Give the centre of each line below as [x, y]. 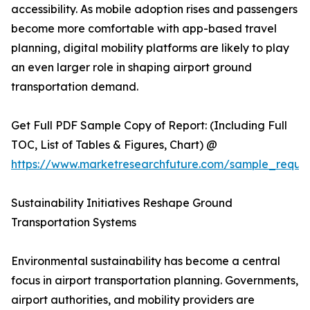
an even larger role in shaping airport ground [131, 67]
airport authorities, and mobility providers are [133, 300]
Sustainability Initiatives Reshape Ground [122, 203]
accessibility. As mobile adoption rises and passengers [154, 9]
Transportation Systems [74, 222]
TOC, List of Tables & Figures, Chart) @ [114, 145]
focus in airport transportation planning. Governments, [155, 281]
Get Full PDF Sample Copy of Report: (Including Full [149, 126]
